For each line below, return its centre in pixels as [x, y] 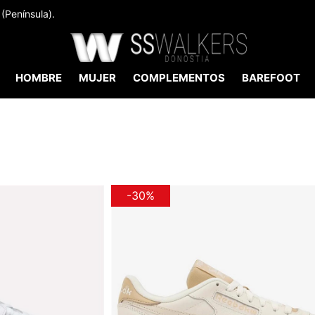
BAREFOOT [271, 78]
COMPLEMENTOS [179, 78]
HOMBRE [38, 78]
